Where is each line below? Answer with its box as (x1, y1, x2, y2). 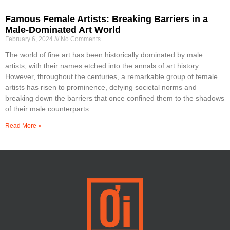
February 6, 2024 (5, 35, 54, 43)
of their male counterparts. (5, 104, 91, 113)
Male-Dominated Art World (5, 24, 121, 35)
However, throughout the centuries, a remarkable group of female (5, 72, 218, 81)
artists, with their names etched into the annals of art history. (5, 61, 200, 70)
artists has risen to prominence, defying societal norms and (5, 83, 197, 91)
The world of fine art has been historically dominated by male (5, 50, 203, 59)
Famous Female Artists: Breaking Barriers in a (5, 13, 208, 24)
